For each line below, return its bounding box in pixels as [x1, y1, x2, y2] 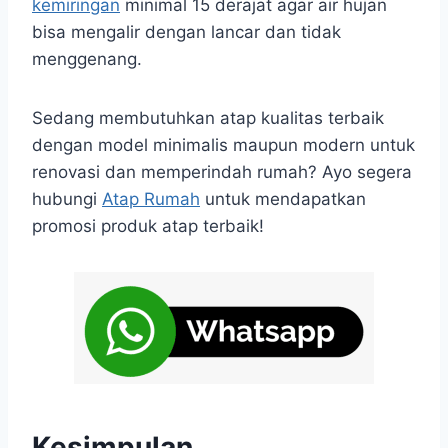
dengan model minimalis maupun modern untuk [32, 134, 415, 155]
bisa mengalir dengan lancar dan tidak [32, 21, 341, 42]
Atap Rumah [102, 188, 200, 209]
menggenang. [32, 48, 142, 69]
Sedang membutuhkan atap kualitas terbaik [32, 107, 384, 128]
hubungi [32, 188, 102, 209]
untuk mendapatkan [200, 188, 366, 209]
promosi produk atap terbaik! [32, 215, 264, 236]
